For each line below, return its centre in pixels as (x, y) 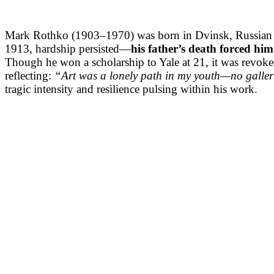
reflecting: (30, 75)
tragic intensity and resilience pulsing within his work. (131, 89)
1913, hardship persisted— (68, 48)
